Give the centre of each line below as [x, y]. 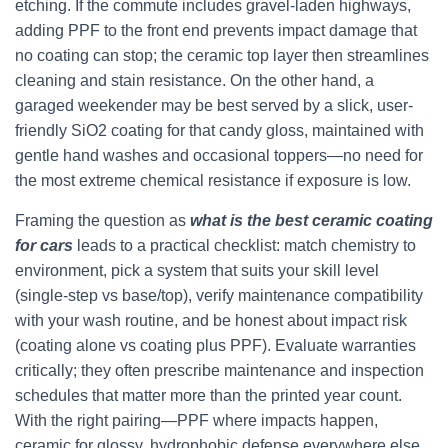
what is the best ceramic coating [311, 220]
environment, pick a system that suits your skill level [197, 270]
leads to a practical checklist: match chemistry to [244, 245]
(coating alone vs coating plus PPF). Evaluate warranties [215, 345]
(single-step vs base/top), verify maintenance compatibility [219, 295]
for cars [44, 245]
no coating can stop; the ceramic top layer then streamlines [222, 55]
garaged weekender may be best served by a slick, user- [214, 105]
